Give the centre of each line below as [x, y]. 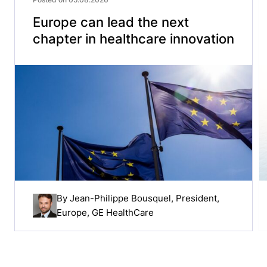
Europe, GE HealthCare [105, 213]
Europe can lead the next [111, 22]
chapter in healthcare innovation [133, 38]
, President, [195, 198]
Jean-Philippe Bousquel [120, 198]
